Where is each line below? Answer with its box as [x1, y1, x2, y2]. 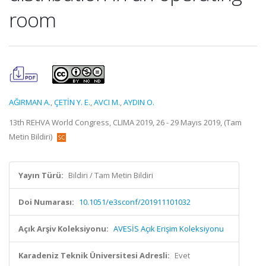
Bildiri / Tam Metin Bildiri [68, 170, 153, 180]
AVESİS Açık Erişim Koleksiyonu [113, 223, 224, 234]
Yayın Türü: [18, 170, 64, 180]
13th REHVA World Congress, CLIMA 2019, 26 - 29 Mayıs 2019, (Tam [9, 117, 242, 128]
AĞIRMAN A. [9, 97, 50, 107]
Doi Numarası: [18, 197, 74, 207]
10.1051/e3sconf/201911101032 [79, 197, 191, 207]
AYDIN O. [123, 97, 154, 107]
